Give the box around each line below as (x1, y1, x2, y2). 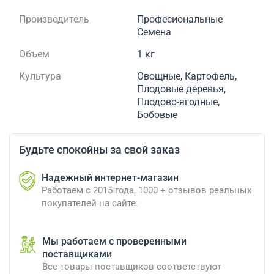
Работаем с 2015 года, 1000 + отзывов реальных (42, 184, 251, 196)
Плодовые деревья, (137, 83, 226, 95)
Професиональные (137, 13, 223, 25)
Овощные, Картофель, (137, 70, 237, 82)
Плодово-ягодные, (137, 95, 220, 108)
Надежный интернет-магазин (42, 171, 179, 183)
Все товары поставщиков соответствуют (42, 261, 221, 272)
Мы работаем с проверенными (42, 235, 187, 247)
